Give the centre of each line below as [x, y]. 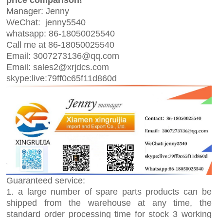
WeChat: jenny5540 [46, 22]
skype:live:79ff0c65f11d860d [62, 78]
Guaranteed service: [46, 181]
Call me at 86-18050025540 [61, 45]
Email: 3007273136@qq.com [63, 56]
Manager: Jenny [39, 11]
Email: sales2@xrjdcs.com [58, 67]
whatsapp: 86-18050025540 [61, 33]
